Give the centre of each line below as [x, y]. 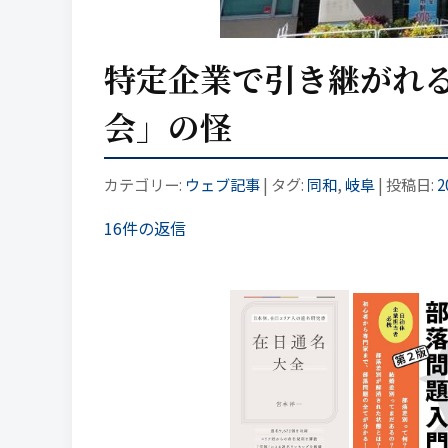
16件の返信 [145, 227]
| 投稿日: [406, 183]
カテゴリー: [144, 183]
